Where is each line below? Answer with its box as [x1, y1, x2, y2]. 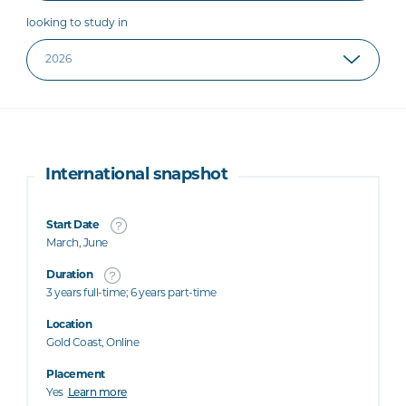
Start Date [46, 220, 100, 231]
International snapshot [45, 167, 228, 184]
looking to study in [26, 18, 129, 29]
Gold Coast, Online [46, 338, 140, 349]
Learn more [67, 388, 127, 399]
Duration [46, 270, 93, 281]
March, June [46, 238, 108, 249]
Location [46, 320, 92, 331]
